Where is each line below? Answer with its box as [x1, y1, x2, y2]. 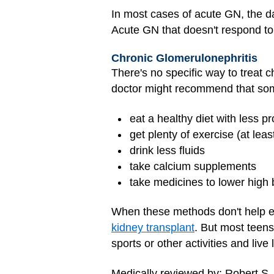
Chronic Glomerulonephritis [111, 52, 257, 65]
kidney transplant [111, 221, 194, 234]
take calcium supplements [130, 160, 256, 172]
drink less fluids [130, 144, 205, 157]
